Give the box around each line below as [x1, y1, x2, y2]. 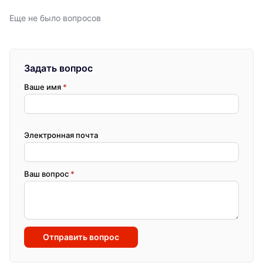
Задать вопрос [24, 62, 93, 74]
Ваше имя [24, 82, 63, 92]
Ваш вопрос [24, 168, 70, 178]
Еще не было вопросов [9, 12, 101, 23]
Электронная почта [24, 130, 98, 140]
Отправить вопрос [43, 231, 119, 242]
